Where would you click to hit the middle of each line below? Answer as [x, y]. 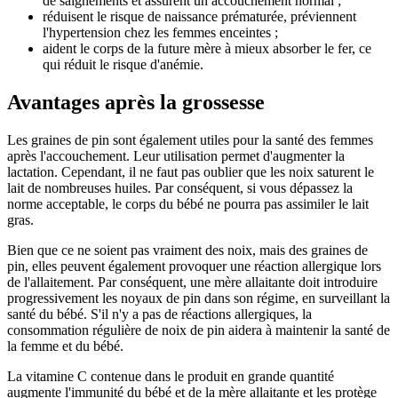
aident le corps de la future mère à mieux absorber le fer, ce [207, 49]
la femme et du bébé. [65, 346]
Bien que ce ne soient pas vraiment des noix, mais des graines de [187, 251]
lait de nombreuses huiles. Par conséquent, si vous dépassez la [180, 188]
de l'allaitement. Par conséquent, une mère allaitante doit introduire [192, 283]
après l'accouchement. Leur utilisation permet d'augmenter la [176, 156]
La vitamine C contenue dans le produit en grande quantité [171, 377]
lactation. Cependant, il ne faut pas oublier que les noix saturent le [191, 172]
